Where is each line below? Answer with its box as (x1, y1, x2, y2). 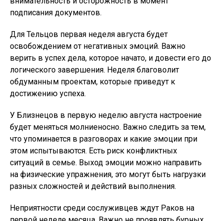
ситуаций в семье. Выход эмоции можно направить (10, 158, 202, 167)
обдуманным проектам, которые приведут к (10, 77, 175, 86)
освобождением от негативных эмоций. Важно (10, 41, 185, 51)
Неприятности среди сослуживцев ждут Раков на (10, 203, 194, 213)
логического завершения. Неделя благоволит (10, 65, 179, 74)
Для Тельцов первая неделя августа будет (10, 30, 168, 39)
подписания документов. (10, 8, 102, 17)
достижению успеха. (10, 89, 86, 98)
